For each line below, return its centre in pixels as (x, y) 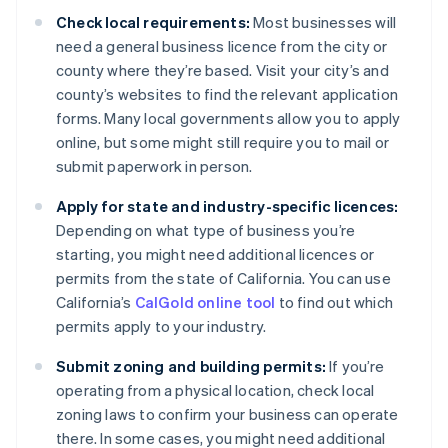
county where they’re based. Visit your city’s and (222, 70)
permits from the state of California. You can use (223, 278)
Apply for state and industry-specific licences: (227, 206)
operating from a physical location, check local (215, 390)
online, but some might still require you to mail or (223, 142)
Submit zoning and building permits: (191, 366)
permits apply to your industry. (161, 326)
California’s (95, 302)
